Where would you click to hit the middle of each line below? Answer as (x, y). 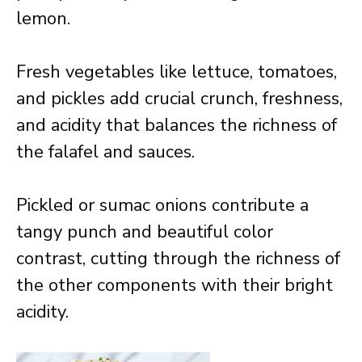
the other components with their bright (175, 285)
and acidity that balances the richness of (177, 125)
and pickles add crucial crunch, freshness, (179, 99)
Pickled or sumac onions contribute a (162, 205)
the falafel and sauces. (105, 152)
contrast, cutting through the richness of (178, 259)
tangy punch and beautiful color (145, 232)
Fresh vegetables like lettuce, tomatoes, (177, 72)
